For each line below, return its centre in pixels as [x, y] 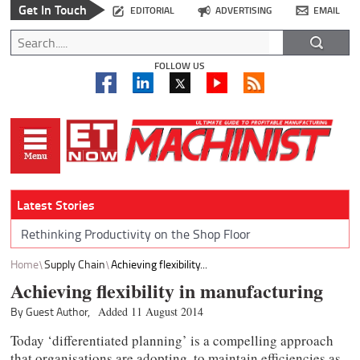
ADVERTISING [244, 10]
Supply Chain [75, 264]
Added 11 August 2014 [151, 312]
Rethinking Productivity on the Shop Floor [135, 233]
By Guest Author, [51, 312]
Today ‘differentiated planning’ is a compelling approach [172, 341]
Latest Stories [55, 205]
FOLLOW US [180, 66]
